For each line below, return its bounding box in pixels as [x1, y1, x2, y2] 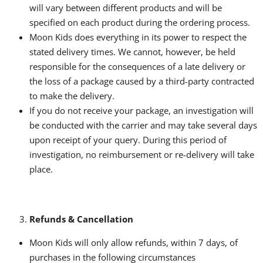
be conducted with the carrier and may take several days [29, 119, 257, 131]
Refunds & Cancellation [29, 213, 133, 225]
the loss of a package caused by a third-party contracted [29, 75, 254, 87]
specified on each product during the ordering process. [29, 16, 250, 28]
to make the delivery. [29, 89, 114, 102]
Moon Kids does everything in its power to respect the [29, 31, 247, 43]
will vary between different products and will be [29, 1, 222, 14]
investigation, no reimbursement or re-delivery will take [29, 148, 254, 160]
